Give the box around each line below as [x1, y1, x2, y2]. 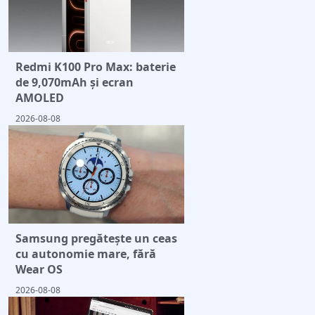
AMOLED [15, 89, 64, 105]
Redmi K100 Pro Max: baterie [15, 58, 176, 75]
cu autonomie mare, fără [15, 246, 156, 262]
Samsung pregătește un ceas [15, 231, 177, 247]
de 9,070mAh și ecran [15, 74, 134, 90]
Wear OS [15, 262, 63, 278]
